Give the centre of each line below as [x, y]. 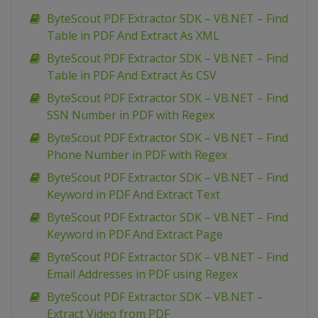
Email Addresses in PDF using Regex [142, 274]
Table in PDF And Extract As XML [133, 36]
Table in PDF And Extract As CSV [132, 76]
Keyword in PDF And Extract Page [135, 235]
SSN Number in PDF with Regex [131, 115]
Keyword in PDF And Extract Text [133, 195]
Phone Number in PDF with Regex [137, 155]
